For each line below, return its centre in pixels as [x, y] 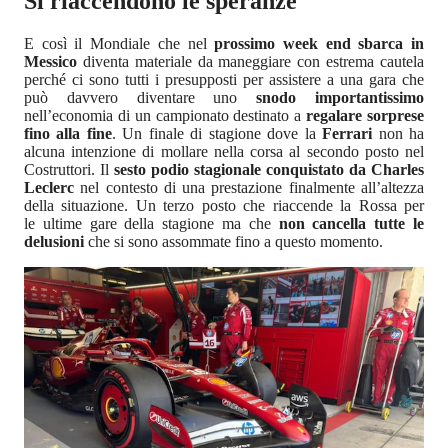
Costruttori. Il [69, 170]
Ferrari [350, 134]
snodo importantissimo [340, 98]
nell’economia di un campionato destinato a [165, 116]
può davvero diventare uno [140, 98]
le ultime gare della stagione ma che [151, 224]
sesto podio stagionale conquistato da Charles [269, 170]
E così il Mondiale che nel [119, 44]
